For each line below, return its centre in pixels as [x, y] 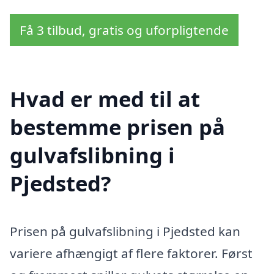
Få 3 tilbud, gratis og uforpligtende [124, 30]
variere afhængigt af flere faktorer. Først [131, 254]
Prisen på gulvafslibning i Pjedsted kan [125, 231]
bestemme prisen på [117, 127]
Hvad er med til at [105, 99]
